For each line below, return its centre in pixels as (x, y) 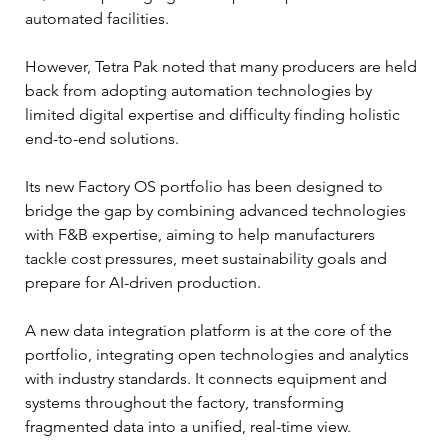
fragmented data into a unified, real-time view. (188, 426)
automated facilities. (97, 18)
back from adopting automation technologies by (200, 90)
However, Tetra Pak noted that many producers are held (223, 66)
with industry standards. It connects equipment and (208, 378)
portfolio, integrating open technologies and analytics (219, 354)
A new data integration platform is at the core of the (210, 330)
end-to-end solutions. (102, 138)
